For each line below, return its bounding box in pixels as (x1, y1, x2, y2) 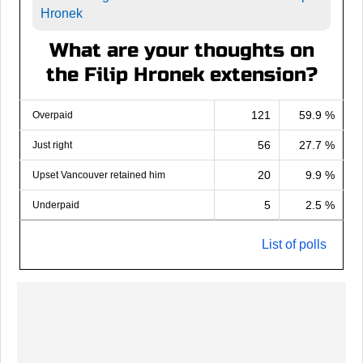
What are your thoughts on (49, 39, 314, 63)
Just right (32, 139, 72, 152)
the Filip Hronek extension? (45, 63, 318, 88)
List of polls (262, 237, 327, 252)
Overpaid (32, 109, 73, 122)
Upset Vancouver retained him (32, 169, 165, 181)
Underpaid (32, 199, 79, 211)
